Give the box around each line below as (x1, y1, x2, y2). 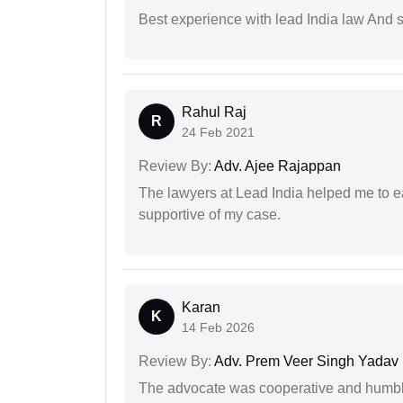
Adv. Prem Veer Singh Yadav (211, 354, 399, 370)
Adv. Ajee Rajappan (211, 158, 341, 175)
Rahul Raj (182, 104, 246, 121)
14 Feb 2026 (182, 320, 255, 336)
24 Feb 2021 (182, 125, 255, 140)
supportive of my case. (139, 207, 281, 223)
